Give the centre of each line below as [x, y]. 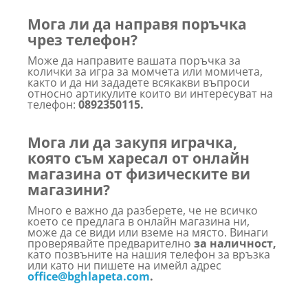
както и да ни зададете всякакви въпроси [139, 82]
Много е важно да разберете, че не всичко [143, 210]
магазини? [69, 189]
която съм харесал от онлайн [139, 158]
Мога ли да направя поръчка [137, 24]
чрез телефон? [82, 40]
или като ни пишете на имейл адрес [124, 265]
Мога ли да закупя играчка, [132, 142]
